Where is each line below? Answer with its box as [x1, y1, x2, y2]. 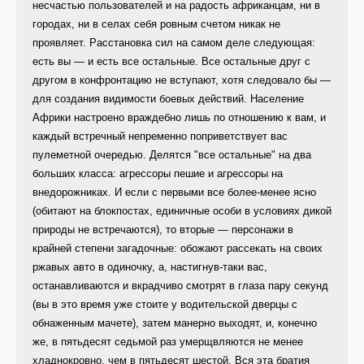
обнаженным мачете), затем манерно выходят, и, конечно [32, 317, 317, 330]
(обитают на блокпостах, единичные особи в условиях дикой [32, 205, 331, 218]
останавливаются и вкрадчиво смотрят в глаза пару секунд [32, 279, 328, 292]
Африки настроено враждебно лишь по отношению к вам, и [32, 111, 326, 124]
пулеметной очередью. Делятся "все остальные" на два [32, 149, 311, 162]
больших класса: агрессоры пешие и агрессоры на [32, 167, 283, 180]
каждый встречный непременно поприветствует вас [32, 130, 288, 143]
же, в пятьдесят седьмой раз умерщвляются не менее [32, 336, 303, 349]
